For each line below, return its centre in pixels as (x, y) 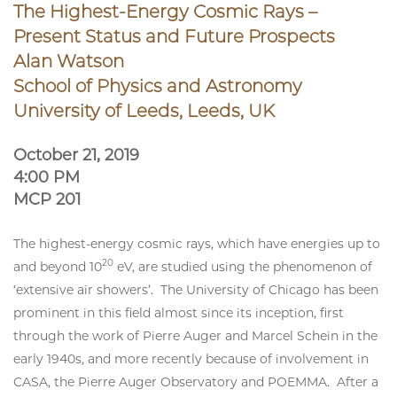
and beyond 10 (58, 266)
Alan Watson (69, 61)
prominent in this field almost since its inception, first (179, 312)
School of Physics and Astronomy (158, 86)
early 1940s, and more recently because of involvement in (191, 358)
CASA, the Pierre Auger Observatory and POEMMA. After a (196, 381)
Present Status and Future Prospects (174, 36)
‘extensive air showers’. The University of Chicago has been (196, 289)
